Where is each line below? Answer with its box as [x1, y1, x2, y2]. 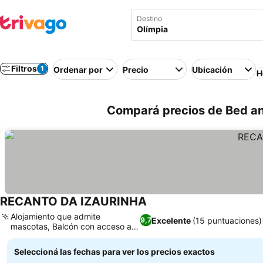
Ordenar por [53, 64, 103, 75]
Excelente [151, 215, 191, 225]
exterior [11, 231, 40, 241]
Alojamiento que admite [11, 211, 100, 221]
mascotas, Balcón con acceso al [11, 221, 133, 231]
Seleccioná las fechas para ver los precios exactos [14, 247, 215, 257]
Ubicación [192, 64, 232, 75]
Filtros [11, 63, 37, 73]
